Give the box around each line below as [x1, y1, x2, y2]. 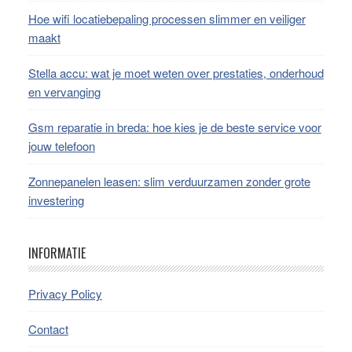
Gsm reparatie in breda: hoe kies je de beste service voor [27, 119, 321, 136]
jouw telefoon [27, 137, 95, 155]
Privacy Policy [27, 285, 102, 302]
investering [27, 192, 84, 209]
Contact [27, 321, 68, 338]
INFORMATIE [27, 244, 86, 263]
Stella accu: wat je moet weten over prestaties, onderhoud [27, 64, 324, 82]
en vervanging [27, 83, 101, 101]
